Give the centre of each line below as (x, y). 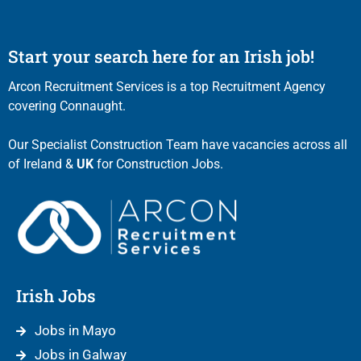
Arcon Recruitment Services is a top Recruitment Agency (167, 86)
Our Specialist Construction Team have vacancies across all (178, 144)
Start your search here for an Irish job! (161, 56)
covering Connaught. (67, 106)
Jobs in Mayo (75, 331)
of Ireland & (42, 164)
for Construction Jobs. (158, 164)
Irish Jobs (56, 296)
